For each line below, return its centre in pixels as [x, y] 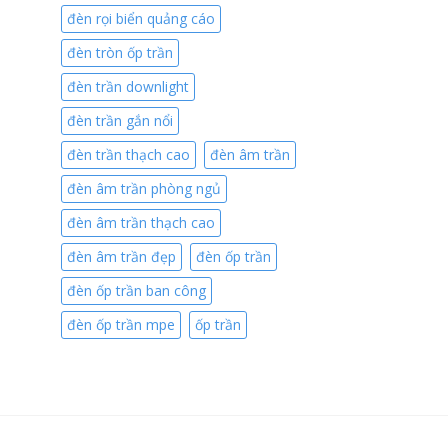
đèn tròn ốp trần [120, 52]
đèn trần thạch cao [128, 154]
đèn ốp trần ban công [136, 290]
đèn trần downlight [128, 86]
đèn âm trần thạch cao [141, 222]
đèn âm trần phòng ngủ [144, 188]
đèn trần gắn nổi [120, 120]
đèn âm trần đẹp [121, 256]
